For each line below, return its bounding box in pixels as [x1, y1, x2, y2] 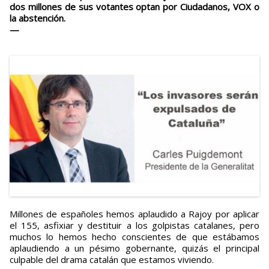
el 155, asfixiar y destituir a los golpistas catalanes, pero [10, 219, 259, 232]
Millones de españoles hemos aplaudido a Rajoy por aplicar [10, 208, 17, 220]
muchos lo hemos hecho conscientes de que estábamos [10, 231, 259, 243]
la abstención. [10, 12, 65, 25]
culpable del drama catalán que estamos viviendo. [10, 253, 214, 266]
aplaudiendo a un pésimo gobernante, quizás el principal [10, 242, 259, 255]
